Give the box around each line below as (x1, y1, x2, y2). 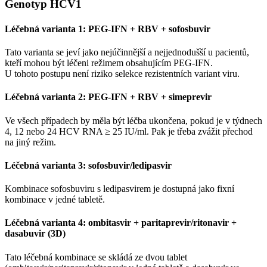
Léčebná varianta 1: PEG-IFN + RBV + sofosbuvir (5, 23, 210, 34)
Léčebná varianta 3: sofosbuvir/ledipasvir (5, 160, 172, 170)
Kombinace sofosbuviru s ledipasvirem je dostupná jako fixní (5, 184, 234, 194)
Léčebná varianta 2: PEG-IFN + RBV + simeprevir (5, 92, 212, 103)
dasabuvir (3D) (5, 228, 66, 239)
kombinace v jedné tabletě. (5, 194, 105, 205)
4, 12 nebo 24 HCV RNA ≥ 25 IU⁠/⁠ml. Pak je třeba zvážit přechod (5, 126, 253, 136)
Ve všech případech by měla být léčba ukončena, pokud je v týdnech (5, 115, 262, 126)
